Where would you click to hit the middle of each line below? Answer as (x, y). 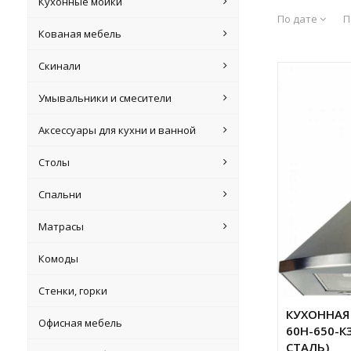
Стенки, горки (73, 291)
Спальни (60, 194)
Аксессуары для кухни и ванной (118, 130)
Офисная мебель (81, 323)
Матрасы (62, 226)
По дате (298, 19)
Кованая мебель (80, 34)
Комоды (59, 259)
